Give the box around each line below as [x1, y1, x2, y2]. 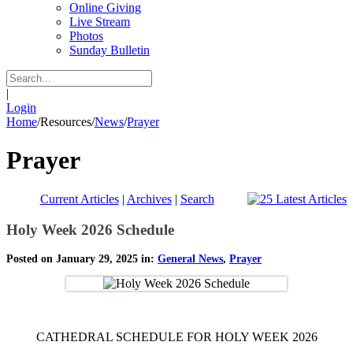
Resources [40, 115, 91, 128]
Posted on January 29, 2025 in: [6, 253, 158, 266]
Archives [126, 191, 172, 206]
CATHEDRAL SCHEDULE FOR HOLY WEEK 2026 [35, 330, 318, 344]
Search [180, 191, 214, 206]
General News [158, 253, 223, 266]
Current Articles [39, 191, 119, 206]
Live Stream [69, 15, 130, 28]
